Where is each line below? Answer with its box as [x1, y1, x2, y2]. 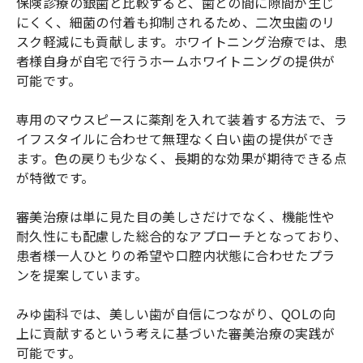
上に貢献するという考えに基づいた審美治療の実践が [16, 322, 335, 343]
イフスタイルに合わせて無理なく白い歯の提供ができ [16, 128, 335, 148]
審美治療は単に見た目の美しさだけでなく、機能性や [16, 206, 335, 226]
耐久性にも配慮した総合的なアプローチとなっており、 [16, 225, 347, 246]
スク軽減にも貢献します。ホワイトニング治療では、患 [16, 31, 347, 51]
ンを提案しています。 [16, 264, 147, 284]
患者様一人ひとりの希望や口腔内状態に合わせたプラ [16, 245, 335, 265]
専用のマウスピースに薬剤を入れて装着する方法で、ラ [16, 109, 347, 129]
